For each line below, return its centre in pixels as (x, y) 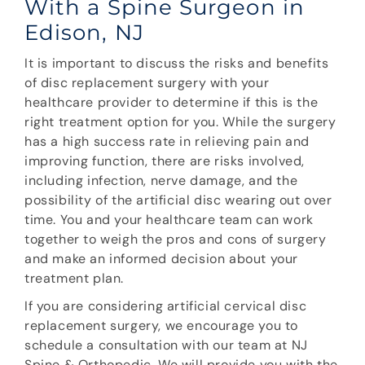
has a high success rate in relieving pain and (167, 142)
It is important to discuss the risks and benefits (177, 64)
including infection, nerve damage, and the (161, 181)
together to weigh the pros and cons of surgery (176, 240)
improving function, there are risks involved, (165, 161)
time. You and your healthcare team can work (169, 220)
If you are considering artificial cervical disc (166, 306)
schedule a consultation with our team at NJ (166, 345)
